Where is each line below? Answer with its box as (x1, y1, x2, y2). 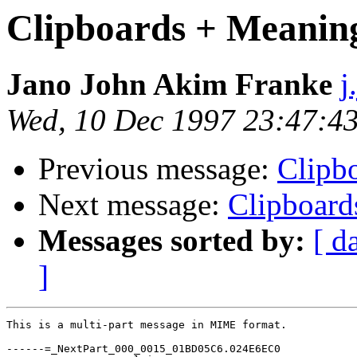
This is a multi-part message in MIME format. (6, 319, 287, 331)
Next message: (38, 187, 228, 222)
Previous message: (38, 151, 277, 186)
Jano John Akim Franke (6, 67, 332, 102)
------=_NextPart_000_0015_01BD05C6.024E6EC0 (6, 343, 280, 355)
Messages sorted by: (38, 223, 305, 258)
